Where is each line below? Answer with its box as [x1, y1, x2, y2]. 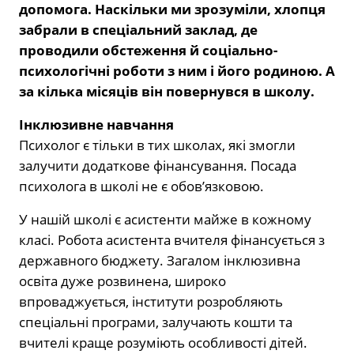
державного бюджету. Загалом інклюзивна [19, 250, 300, 269]
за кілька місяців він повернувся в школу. [19, 81, 314, 100]
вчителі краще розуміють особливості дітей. [19, 333, 307, 352]
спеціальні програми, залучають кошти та [19, 312, 292, 331]
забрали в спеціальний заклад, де [19, 20, 258, 39]
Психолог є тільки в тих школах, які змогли [19, 135, 296, 154]
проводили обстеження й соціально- [19, 40, 277, 59]
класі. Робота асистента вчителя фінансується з [19, 230, 325, 249]
